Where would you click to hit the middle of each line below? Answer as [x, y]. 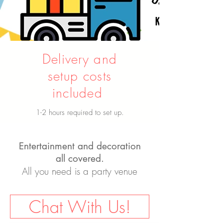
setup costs [80, 76]
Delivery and [80, 59]
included [80, 93]
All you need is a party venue [80, 171]
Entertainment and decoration [80, 146]
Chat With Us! [80, 207]
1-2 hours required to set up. [80, 112]
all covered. [80, 159]
